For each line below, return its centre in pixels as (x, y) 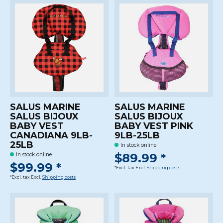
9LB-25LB (137, 135)
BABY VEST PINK (154, 126)
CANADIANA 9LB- (51, 135)
